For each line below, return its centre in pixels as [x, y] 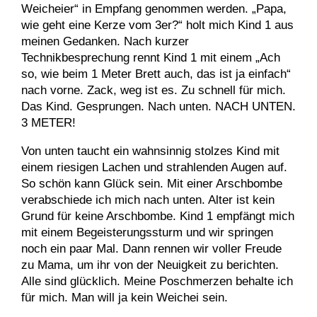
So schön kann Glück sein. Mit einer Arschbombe [152, 184]
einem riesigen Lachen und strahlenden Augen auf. [154, 167]
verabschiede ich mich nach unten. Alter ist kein [148, 200]
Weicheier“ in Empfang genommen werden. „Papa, [154, 9]
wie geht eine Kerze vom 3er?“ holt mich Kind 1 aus [157, 25]
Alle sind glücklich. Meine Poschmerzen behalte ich [157, 281]
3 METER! [48, 123]
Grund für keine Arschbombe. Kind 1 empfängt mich [158, 216]
